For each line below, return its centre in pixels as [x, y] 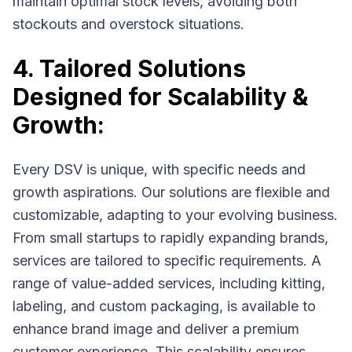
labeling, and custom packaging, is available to [164, 306]
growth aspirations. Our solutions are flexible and [171, 192]
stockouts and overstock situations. [128, 24]
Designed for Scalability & [160, 97]
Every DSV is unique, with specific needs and [159, 169]
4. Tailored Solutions [129, 68]
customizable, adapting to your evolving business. [175, 215]
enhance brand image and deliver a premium [156, 329]
